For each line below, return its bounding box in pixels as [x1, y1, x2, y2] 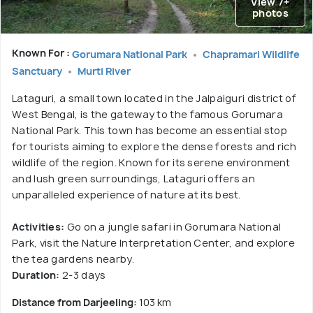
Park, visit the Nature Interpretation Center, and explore [12, 235, 296, 249]
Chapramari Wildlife [203, 47, 300, 61]
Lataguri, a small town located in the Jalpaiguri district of [12, 91, 296, 105]
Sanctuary [12, 64, 64, 78]
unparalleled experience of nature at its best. [12, 187, 241, 201]
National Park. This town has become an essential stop [12, 123, 287, 137]
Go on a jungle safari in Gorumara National [64, 219, 282, 233]
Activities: [12, 219, 65, 233]
